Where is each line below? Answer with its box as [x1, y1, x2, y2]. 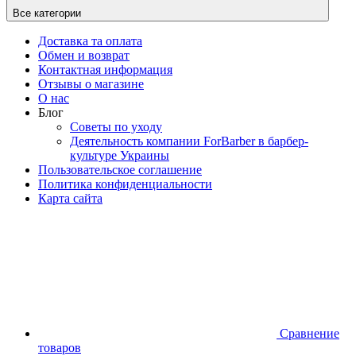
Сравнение [280, 327, 339, 340]
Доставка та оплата [38, 34, 142, 48]
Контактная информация [38, 63, 172, 76]
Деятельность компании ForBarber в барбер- [70, 134, 308, 148]
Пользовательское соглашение [38, 163, 202, 176]
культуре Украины [70, 149, 169, 162]
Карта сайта [38, 192, 103, 205]
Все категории [13, 7, 81, 19]
